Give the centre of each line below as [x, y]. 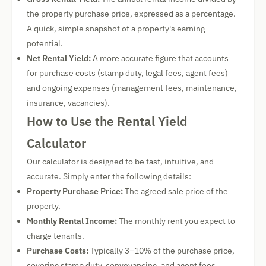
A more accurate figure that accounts [160, 58]
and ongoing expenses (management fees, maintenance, [132, 88]
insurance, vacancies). [68, 103]
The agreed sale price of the [175, 191]
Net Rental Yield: [59, 58]
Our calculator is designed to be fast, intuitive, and [120, 161]
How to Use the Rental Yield [107, 121]
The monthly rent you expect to [176, 221]
